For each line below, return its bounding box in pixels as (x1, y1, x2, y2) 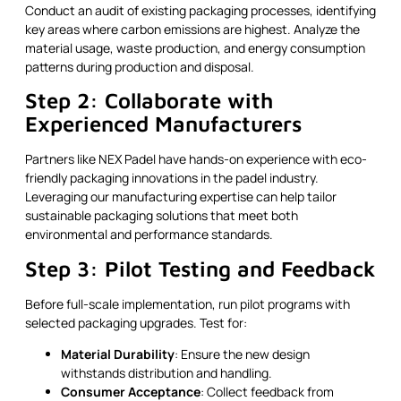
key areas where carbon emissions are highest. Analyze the (25, 21, 360, 38)
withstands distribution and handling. (61, 364, 272, 382)
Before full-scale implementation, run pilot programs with (25, 294, 350, 312)
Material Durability (61, 346, 175, 363)
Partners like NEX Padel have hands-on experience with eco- (25, 150, 367, 168)
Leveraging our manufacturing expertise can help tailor (25, 188, 337, 206)
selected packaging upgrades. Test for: (25, 313, 247, 331)
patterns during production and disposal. (25, 58, 254, 76)
